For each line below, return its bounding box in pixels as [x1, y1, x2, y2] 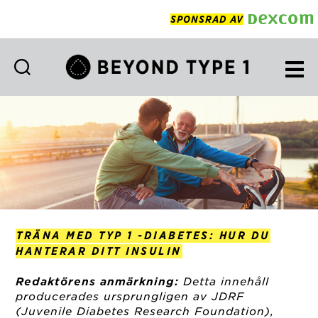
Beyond [158, 82, 208, 97]
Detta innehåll [179, 275, 270, 289]
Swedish [158, 128, 212, 144]
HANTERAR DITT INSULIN [16, 245, 182, 258]
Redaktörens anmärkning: [16, 275, 180, 289]
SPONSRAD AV [170, 13, 244, 25]
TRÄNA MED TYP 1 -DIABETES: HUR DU [16, 229, 270, 243]
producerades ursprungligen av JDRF [16, 290, 245, 304]
